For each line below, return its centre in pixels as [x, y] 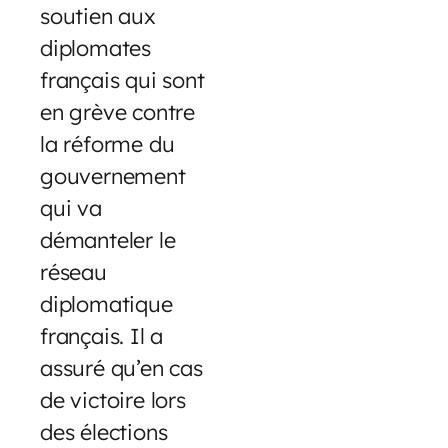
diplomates [96, 48]
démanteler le [108, 240]
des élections [104, 432]
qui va [71, 208]
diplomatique [106, 304]
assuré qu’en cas [121, 368]
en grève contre [118, 112]
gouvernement [113, 176]
